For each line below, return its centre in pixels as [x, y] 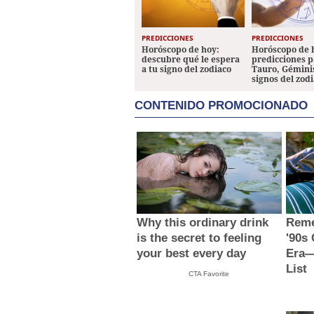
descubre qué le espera [191, 60]
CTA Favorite [209, 273]
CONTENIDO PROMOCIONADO [221, 106]
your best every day [192, 253]
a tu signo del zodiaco [186, 69]
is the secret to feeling [199, 238]
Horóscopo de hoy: [180, 50]
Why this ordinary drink [203, 222]
